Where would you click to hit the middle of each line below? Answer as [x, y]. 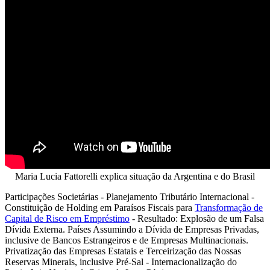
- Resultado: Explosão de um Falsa [197, 218]
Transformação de [229, 207]
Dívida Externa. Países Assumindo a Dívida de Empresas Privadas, [132, 229]
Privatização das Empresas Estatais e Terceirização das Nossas [123, 251]
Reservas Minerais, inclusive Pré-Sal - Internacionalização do [121, 262]
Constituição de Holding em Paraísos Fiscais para [100, 207]
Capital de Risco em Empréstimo [67, 218]
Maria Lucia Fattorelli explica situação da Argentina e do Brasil [135, 176]
